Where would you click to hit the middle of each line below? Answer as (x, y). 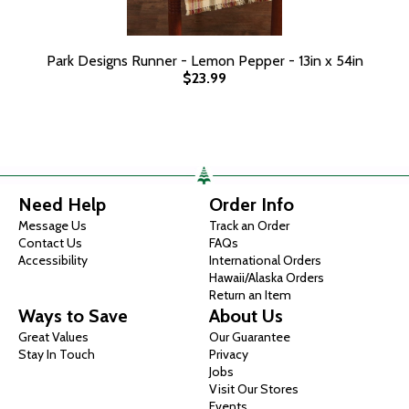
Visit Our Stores (254, 389)
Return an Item (250, 295)
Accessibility (53, 261)
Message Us (52, 226)
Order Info (252, 205)
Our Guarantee (250, 337)
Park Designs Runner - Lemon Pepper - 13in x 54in (204, 61)
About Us (246, 316)
